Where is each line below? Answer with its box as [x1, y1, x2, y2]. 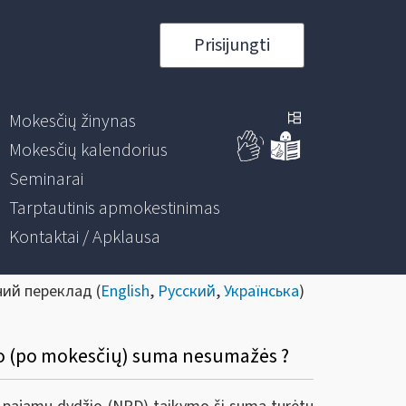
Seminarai [8, 167, 83, 192]
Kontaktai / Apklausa [8, 225, 160, 250]
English [101, 280, 150, 303]
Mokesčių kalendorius [8, 138, 168, 163]
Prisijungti [193, 33, 270, 58]
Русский [158, 280, 216, 303]
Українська [224, 280, 299, 303]
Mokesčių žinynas [8, 109, 136, 134]
